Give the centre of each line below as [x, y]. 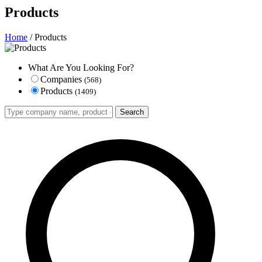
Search [132, 112]
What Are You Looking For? [81, 67]
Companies [62, 79]
